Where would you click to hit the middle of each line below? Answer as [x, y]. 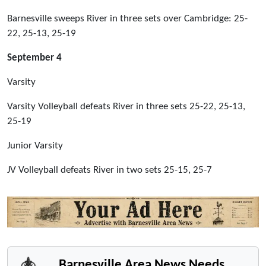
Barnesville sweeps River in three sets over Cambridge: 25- [127, 18]
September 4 [34, 58]
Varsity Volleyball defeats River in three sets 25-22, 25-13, [126, 106]
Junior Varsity [35, 145]
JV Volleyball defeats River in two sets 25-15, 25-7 [110, 170]
